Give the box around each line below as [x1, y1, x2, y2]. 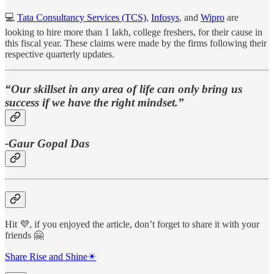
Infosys [151, 12, 179, 23]
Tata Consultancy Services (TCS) [17, 12, 146, 23]
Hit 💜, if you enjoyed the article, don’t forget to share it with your [5, 219, 259, 230]
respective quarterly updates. [5, 48, 114, 59]
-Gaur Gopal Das [5, 137, 89, 150]
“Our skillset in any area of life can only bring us [5, 82, 242, 95]
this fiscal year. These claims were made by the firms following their [5, 37, 267, 48]
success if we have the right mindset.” [5, 95, 184, 109]
